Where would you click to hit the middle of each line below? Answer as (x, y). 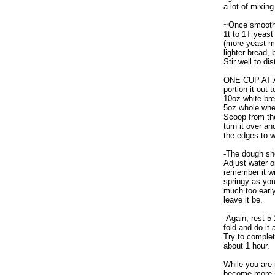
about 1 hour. (246, 246)
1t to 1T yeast (248, 34)
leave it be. (243, 199)
